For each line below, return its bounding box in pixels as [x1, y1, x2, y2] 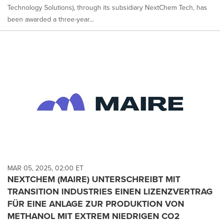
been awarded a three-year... [7, 14, 94, 25]
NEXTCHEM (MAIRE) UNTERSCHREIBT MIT [7, 173, 180, 186]
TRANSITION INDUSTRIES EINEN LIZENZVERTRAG [7, 185, 213, 198]
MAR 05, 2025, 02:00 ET [7, 163, 83, 174]
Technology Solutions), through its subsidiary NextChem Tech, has [7, 2, 207, 13]
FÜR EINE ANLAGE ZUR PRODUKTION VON [7, 197, 184, 211]
